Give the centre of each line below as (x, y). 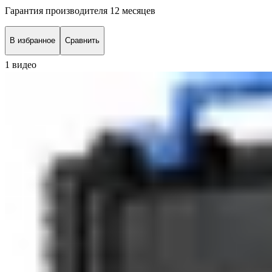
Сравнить (82, 41)
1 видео (21, 64)
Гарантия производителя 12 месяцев (80, 10)
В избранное (32, 41)
